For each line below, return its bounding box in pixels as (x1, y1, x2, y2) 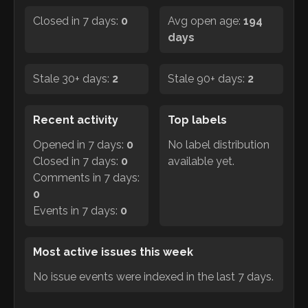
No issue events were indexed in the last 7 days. (33, 269, 274, 283)
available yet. (168, 154, 234, 168)
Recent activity (33, 113, 118, 126)
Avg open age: (168, 14, 243, 27)
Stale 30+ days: (33, 71, 112, 85)
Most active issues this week (33, 245, 193, 258)
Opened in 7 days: (33, 137, 126, 151)
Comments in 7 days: (33, 170, 140, 184)
